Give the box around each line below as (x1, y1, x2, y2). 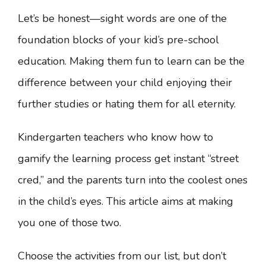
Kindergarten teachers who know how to (18, 130, 213, 144)
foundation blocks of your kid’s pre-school (18, 33, 219, 47)
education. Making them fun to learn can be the (18, 54, 245, 68)
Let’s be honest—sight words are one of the (18, 11, 227, 26)
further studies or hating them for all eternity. (18, 97, 236, 111)
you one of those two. (18, 216, 121, 230)
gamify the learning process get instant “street (18, 151, 239, 166)
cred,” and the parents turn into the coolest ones (18, 173, 248, 187)
